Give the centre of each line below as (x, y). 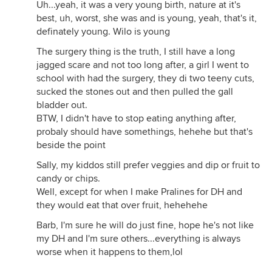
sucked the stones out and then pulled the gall (135, 92)
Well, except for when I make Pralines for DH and (139, 192)
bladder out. (62, 105)
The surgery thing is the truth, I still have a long (136, 52)
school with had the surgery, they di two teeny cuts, (145, 78)
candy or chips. (68, 178)
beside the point (71, 145)
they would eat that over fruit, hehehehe (122, 205)
